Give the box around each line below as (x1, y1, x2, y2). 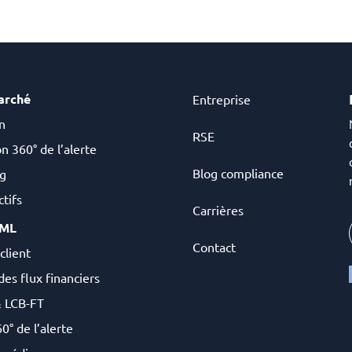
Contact (192, 239, 236, 255)
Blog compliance (192, 165, 284, 181)
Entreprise (192, 91, 251, 107)
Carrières (192, 202, 244, 218)
